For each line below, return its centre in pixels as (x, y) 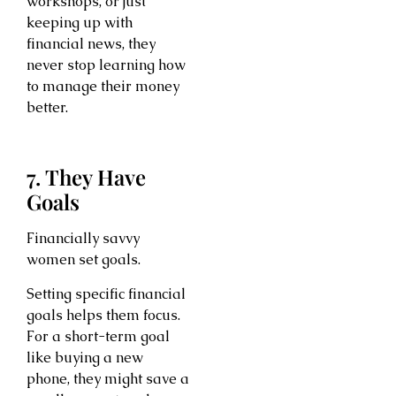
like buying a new (85, 357)
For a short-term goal (98, 336)
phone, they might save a (108, 378)
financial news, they (91, 43)
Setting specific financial (106, 293)
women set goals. (84, 260)
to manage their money (103, 86)
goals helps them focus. (103, 315)
